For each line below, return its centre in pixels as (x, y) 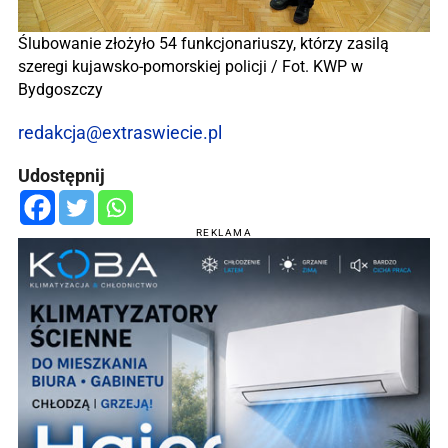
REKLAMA (224, 232)
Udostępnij (61, 175)
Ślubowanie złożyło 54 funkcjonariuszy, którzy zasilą (203, 43)
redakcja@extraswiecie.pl (120, 132)
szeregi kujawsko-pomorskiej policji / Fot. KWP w (190, 66)
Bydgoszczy (60, 89)
